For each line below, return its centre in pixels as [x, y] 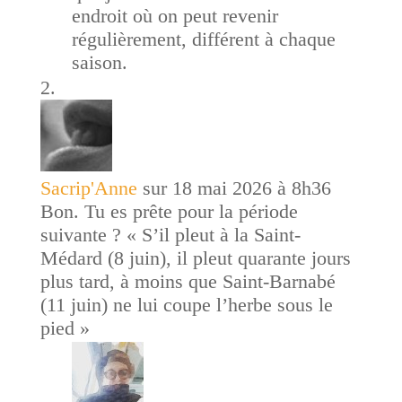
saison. [99, 63]
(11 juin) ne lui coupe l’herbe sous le [186, 305]
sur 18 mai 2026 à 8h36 [236, 188]
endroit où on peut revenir [175, 16]
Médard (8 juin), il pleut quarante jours [195, 258]
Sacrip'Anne [88, 188]
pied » [65, 328]
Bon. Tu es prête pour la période [169, 212]
